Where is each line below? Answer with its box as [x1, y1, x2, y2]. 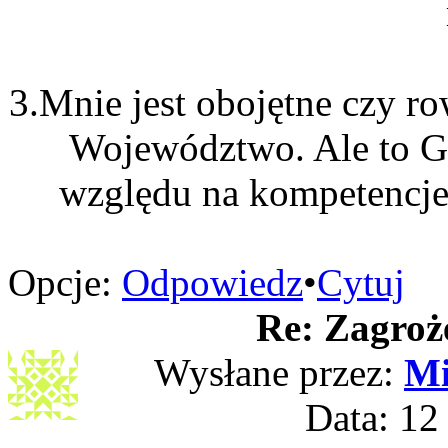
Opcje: [8, 261, 112, 304]
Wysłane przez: [154, 351, 404, 394]
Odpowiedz [122, 261, 303, 304]
